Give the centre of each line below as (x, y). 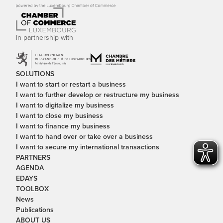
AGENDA (30, 168)
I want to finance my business (63, 126)
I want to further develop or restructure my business (98, 95)
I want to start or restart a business (71, 84)
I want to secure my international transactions (88, 147)
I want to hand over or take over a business (84, 136)
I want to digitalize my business (65, 105)
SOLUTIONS (35, 74)
